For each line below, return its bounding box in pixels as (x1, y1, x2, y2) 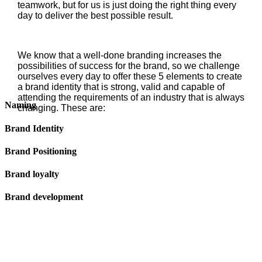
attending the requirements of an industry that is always (17, 92, 244, 102)
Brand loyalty (5, 169, 59, 180)
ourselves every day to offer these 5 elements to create (17, 71, 242, 81)
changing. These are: (17, 103, 105, 113)
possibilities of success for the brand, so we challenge (17, 61, 240, 71)
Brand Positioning (5, 146, 77, 156)
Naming (5, 100, 36, 111)
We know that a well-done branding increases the (17, 50, 222, 60)
